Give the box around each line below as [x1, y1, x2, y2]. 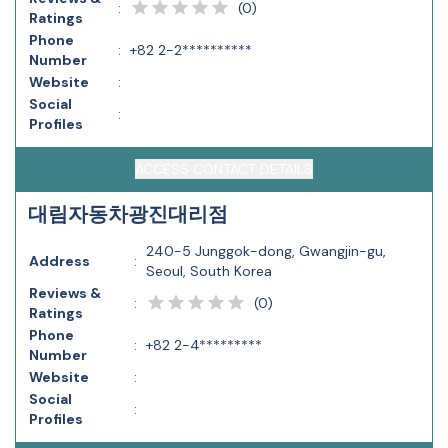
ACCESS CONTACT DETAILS [135, 160, 313, 178]
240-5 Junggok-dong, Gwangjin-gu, [146, 242, 386, 260]
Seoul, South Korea [146, 262, 272, 280]
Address [29, 252, 90, 270]
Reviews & [29, 284, 101, 302]
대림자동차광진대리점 [28, 201, 228, 227]
